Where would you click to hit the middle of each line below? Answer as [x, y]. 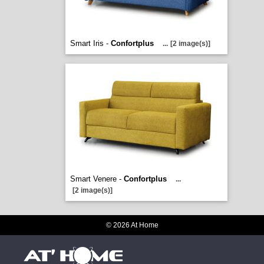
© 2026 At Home [132, 225]
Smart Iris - [90, 43]
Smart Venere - [97, 179]
